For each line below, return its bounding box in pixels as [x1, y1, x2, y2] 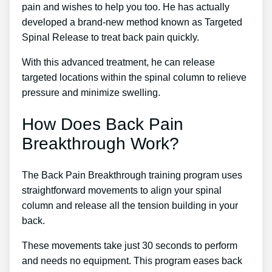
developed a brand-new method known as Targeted [22, 17, 242, 28]
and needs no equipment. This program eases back [22, 255, 242, 266]
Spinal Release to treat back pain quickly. [22, 32, 199, 43]
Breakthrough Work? [22, 134, 179, 153]
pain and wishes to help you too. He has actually [22, 2, 229, 13]
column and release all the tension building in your [22, 200, 238, 211]
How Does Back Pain [22, 114, 183, 134]
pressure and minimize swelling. [22, 87, 160, 98]
